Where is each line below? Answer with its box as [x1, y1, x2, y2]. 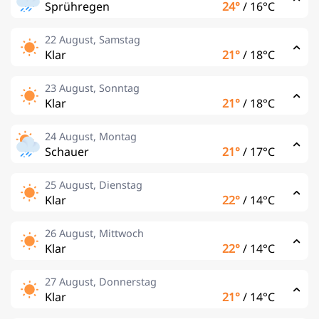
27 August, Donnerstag [45, 275, 157, 288]
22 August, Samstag [45, 33, 140, 46]
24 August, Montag [45, 130, 137, 143]
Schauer [45, 144, 89, 159]
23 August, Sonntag [45, 81, 140, 95]
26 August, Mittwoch [45, 226, 144, 240]
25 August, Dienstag [45, 178, 142, 192]
